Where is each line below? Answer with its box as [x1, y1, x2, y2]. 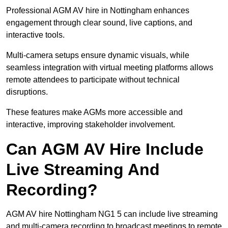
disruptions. [6, 88, 48, 97]
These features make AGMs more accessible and [6, 108, 183, 117]
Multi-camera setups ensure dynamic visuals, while [6, 51, 189, 60]
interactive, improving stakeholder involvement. [6, 120, 175, 129]
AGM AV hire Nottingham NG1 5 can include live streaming [6, 210, 218, 219]
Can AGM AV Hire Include [6, 140, 204, 159]
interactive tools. [6, 31, 65, 40]
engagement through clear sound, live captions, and [6, 18, 192, 27]
